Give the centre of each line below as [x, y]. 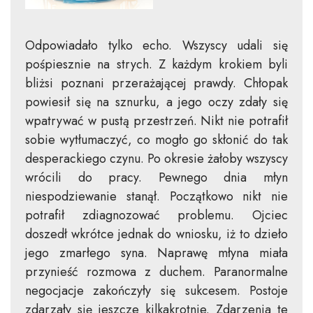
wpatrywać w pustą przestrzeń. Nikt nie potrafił [156, 121]
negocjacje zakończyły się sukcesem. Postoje [156, 291]
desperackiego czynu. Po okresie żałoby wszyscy [156, 159]
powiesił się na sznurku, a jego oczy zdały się [156, 102]
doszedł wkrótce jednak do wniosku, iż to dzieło [156, 234]
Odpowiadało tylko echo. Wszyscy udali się [156, 46]
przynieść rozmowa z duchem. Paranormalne [156, 272]
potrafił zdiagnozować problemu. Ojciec [156, 216]
